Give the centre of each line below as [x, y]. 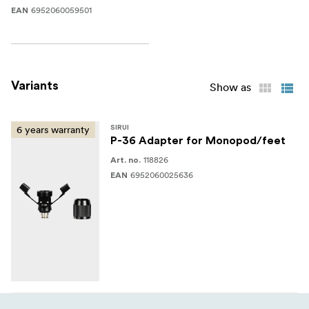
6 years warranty [53, 130]
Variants [35, 86]
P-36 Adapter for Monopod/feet [198, 141]
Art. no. [126, 160]
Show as [230, 87]
